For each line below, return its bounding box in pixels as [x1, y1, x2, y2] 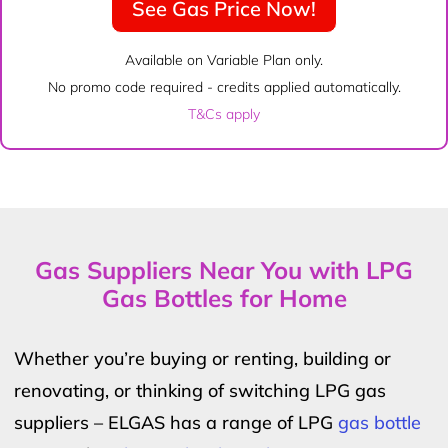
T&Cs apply [188, 104, 260, 123]
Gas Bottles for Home [101, 282, 347, 313]
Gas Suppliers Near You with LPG [35, 254, 413, 285]
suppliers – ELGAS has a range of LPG [14, 410, 338, 434]
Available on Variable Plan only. [125, 50, 323, 69]
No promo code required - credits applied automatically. [47, 77, 401, 96]
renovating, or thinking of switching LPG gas [14, 378, 386, 402]
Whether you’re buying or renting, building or [14, 346, 391, 370]
